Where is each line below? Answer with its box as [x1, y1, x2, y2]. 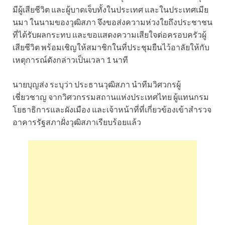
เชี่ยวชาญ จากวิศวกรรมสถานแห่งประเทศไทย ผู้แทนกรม [13, 92, 209, 102]
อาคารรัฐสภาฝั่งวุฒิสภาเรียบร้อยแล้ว [13, 117, 141, 127]
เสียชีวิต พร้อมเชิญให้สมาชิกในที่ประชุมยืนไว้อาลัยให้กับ [13, 42, 209, 52]
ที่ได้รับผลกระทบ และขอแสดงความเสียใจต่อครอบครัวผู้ [13, 30, 206, 40]
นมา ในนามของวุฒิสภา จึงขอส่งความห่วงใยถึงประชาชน [13, 17, 212, 27]
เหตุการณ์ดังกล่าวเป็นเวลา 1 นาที [13, 55, 128, 65]
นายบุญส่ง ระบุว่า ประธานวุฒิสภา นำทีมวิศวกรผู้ [13, 79, 181, 89]
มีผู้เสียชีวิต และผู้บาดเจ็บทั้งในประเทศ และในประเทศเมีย [13, 5, 208, 15]
